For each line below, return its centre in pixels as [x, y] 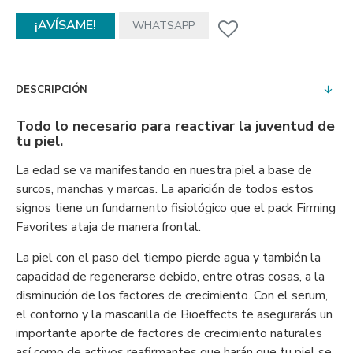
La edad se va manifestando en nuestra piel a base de [164, 170]
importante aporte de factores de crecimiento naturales [169, 333]
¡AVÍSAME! [65, 25]
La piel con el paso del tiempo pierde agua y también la [168, 258]
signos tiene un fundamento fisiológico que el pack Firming [176, 208]
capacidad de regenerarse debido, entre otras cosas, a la [170, 277]
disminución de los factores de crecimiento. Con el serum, [172, 295]
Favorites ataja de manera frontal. [108, 227]
